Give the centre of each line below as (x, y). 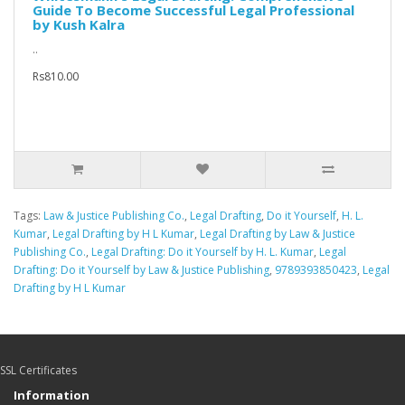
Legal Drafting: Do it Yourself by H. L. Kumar (202, 252)
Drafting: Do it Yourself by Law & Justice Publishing (141, 270)
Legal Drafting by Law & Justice (278, 234)
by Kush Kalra (79, 25)
